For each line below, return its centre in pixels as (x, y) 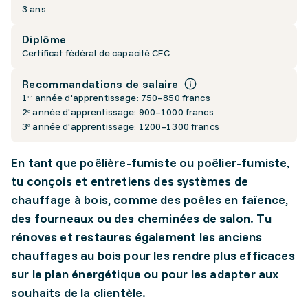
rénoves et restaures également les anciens (137, 237)
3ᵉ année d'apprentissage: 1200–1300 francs (121, 127)
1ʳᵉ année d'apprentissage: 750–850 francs (116, 98)
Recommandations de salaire (100, 84)
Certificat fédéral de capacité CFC (96, 53)
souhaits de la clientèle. (79, 293)
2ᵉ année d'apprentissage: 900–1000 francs (118, 112)
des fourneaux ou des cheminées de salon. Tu (141, 219)
